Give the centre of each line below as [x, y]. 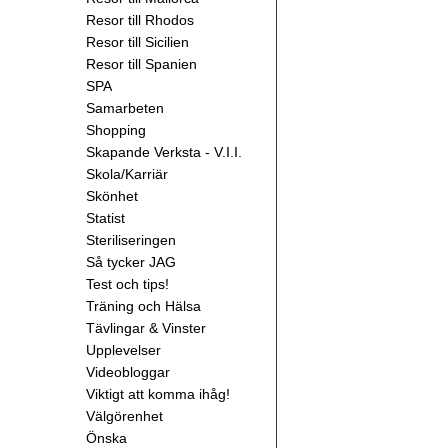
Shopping [116, 130]
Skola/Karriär [127, 174]
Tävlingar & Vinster [146, 328]
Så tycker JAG [131, 262]
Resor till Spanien [141, 64]
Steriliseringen [131, 240]
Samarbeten [125, 108]
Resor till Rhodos [140, 20]
